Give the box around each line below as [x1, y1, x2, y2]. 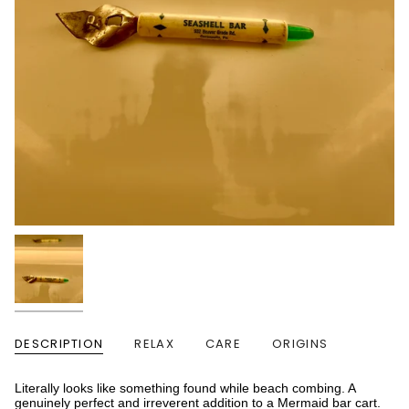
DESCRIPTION [15, 335, 104, 352]
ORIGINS [272, 335, 329, 352]
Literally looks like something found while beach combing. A [15, 381, 355, 395]
